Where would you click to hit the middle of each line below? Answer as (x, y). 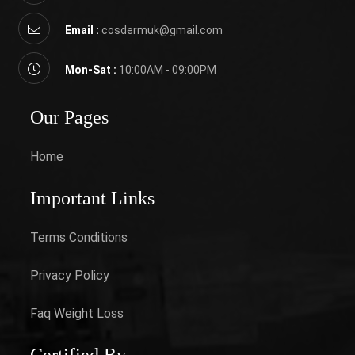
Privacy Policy (70, 275)
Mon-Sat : (92, 70)
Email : (84, 30)
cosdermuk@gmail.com (162, 30)
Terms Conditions (79, 237)
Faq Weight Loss (77, 313)
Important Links (93, 198)
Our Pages (70, 117)
